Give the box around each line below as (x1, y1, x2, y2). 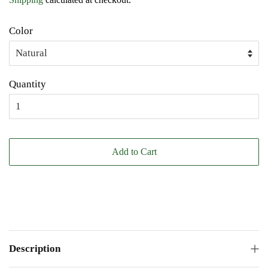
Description (9, 242, 60, 254)
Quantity (9, 78, 46, 90)
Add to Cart (111, 146, 157, 157)
